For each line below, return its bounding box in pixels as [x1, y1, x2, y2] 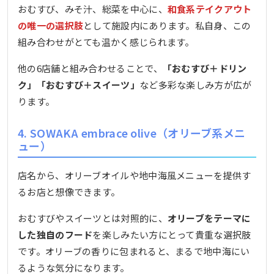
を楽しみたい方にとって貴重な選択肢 [92, 228, 251, 241]
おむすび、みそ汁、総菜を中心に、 [18, 2, 168, 16]
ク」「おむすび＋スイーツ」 [18, 78, 139, 92]
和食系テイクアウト [167, 2, 252, 16]
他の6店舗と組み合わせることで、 [18, 62, 163, 75]
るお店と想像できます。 [18, 185, 120, 198]
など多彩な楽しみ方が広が [139, 78, 252, 92]
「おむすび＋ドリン [162, 62, 247, 75]
